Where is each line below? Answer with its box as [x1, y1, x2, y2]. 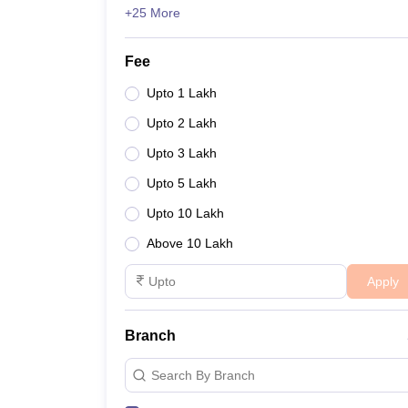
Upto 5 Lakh [147, 176, 217, 190]
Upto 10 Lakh [147, 206, 224, 220]
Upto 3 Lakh [147, 146, 217, 160]
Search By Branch [151, 367, 255, 382]
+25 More [125, 5, 180, 20]
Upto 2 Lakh [147, 116, 217, 130]
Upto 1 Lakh [147, 86, 217, 100]
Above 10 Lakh [147, 236, 233, 250]
